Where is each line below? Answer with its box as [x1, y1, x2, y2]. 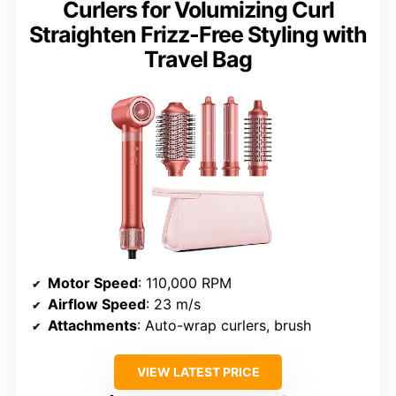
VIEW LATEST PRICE [136, 363, 260, 379]
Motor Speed [48, 273, 138, 292]
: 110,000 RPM [138, 273, 232, 292]
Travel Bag [144, 45, 252, 72]
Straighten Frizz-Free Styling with [29, 20, 367, 48]
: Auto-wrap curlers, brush [137, 316, 311, 334]
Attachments [48, 316, 137, 334]
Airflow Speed [48, 294, 146, 313]
